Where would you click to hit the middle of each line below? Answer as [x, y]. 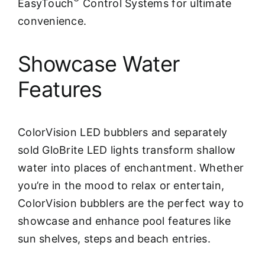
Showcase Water [99, 64]
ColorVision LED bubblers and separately [123, 132]
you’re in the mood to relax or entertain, [121, 185]
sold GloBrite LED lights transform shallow [127, 150]
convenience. [52, 21]
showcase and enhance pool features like [125, 221]
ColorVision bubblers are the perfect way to [131, 203]
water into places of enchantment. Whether [131, 167]
